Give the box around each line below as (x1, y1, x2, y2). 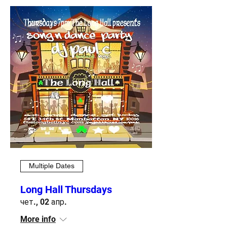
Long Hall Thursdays (20, 183, 112, 196)
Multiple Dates (29, 162, 74, 170)
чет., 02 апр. (20, 197, 67, 207)
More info (20, 214, 56, 224)
